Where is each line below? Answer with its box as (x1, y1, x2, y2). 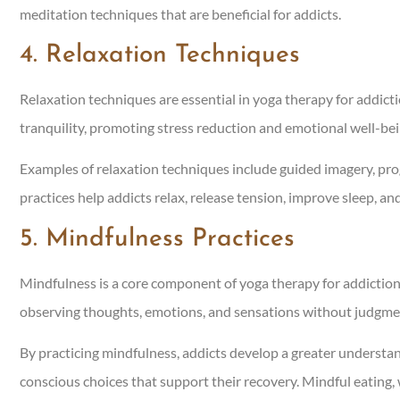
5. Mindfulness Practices (20, 226, 295, 252)
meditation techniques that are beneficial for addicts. (20, 4, 341, 22)
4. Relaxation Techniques (20, 43, 300, 69)
